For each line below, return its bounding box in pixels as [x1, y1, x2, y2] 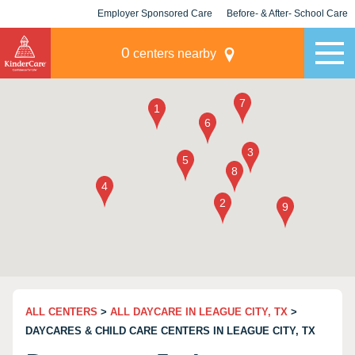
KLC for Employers [112, 36, 198, 47]
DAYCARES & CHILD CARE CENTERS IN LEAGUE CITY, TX [25, 325, 315, 337]
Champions [261, 36, 313, 47]
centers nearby [129, 47, 216, 60]
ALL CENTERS [25, 306, 97, 318]
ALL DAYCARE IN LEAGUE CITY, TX [110, 306, 288, 318]
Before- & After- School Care [227, 8, 348, 19]
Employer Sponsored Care [97, 8, 212, 19]
